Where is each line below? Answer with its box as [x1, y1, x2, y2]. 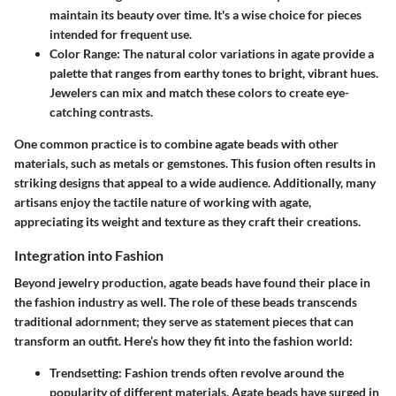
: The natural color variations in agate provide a [117, 46, 374, 62]
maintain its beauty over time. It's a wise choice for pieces [49, 7, 362, 23]
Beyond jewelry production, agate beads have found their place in [14, 275, 370, 291]
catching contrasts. [49, 104, 153, 120]
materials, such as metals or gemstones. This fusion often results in [14, 156, 376, 171]
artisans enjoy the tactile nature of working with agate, [14, 194, 311, 210]
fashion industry [34, 294, 124, 310]
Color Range [49, 46, 117, 62]
